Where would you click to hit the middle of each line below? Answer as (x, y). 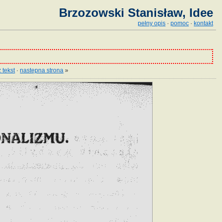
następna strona (42, 70)
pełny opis (152, 23)
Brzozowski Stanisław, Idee (136, 13)
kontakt (203, 23)
